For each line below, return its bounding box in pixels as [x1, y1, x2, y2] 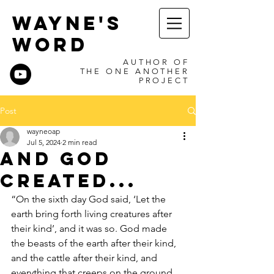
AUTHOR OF [122, 57, 190, 67]
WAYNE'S [12, 12, 122, 35]
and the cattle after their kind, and [11, 252, 160, 264]
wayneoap [27, 127, 60, 136]
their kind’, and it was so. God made [11, 223, 169, 234]
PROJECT [138, 76, 190, 85]
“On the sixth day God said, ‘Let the [11, 193, 168, 205]
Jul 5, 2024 [27, 138, 61, 147]
